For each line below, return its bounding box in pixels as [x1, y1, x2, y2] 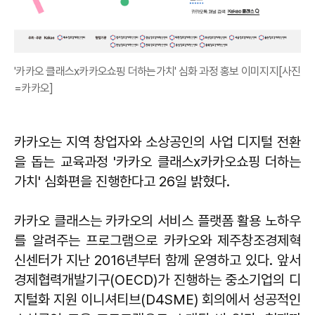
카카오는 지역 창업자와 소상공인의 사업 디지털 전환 [14, 133, 301, 150]
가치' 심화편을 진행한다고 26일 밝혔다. [14, 172, 230, 190]
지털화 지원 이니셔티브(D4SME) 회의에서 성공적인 [14, 290, 301, 308]
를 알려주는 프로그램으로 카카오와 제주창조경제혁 [14, 231, 301, 249]
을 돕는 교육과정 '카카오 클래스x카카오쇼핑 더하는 [14, 153, 301, 170]
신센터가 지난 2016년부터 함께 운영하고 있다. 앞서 [14, 251, 301, 269]
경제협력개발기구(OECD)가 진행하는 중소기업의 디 [14, 271, 301, 288]
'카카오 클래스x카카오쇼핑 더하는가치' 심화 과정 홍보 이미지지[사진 [14, 64, 301, 78]
